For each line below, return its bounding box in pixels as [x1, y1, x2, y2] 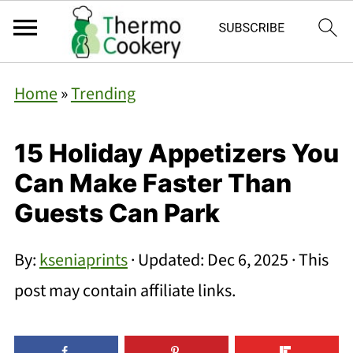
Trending [70, 81, 136, 106]
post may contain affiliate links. [13, 278, 236, 303]
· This [288, 247, 329, 273]
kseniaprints [39, 247, 128, 273]
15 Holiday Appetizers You [13, 138, 339, 169]
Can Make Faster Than [13, 168, 292, 199]
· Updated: [127, 247, 207, 273]
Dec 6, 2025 [206, 247, 288, 273]
